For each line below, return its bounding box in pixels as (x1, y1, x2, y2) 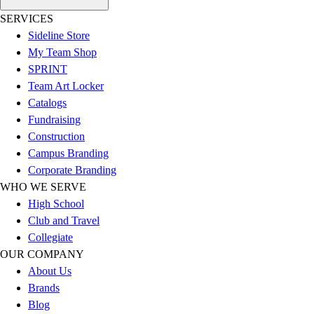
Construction (28, 130, 85, 143)
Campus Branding (28, 147, 109, 160)
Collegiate (28, 231, 73, 244)
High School (28, 198, 84, 210)
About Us (28, 265, 71, 278)
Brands (28, 282, 60, 294)
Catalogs (28, 97, 67, 109)
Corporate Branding (28, 164, 116, 177)
